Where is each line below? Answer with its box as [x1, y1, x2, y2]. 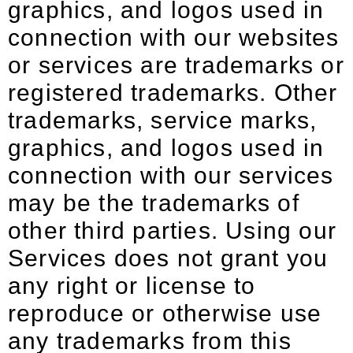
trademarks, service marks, [8, 107, 318, 133]
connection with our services [8, 162, 334, 188]
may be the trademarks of [8, 190, 299, 216]
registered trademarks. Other [8, 80, 338, 106]
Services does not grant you [8, 245, 329, 271]
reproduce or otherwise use [8, 300, 322, 326]
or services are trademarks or [8, 52, 344, 78]
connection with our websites [8, 24, 340, 50]
